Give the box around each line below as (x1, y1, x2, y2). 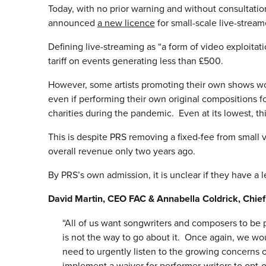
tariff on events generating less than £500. (47, 54, 223, 68)
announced (47, 16, 97, 30)
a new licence (97, 16, 155, 30)
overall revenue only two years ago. (47, 144, 195, 158)
